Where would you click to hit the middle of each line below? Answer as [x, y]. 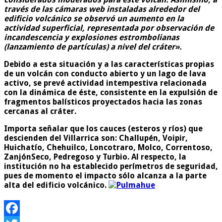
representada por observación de [149, 28]
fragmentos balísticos [47, 102]
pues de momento [40, 175]
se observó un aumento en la [129, 18]
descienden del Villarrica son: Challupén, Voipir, [96, 138]
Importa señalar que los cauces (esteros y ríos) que [103, 128]
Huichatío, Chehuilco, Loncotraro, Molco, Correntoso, [108, 147]
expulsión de [193, 92]
